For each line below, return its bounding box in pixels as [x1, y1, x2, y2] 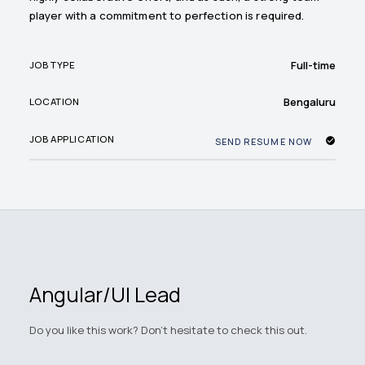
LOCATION [29, 95, 80, 108]
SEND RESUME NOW [214, 134, 312, 147]
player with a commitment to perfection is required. [29, 8, 305, 24]
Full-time [291, 57, 336, 73]
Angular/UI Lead [29, 280, 181, 310]
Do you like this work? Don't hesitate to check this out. [29, 322, 307, 337]
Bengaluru [284, 94, 336, 109]
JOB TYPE [29, 59, 76, 72]
